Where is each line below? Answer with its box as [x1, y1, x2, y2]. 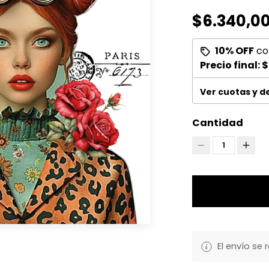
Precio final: [199, 58, 262, 72]
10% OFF [214, 44, 254, 58]
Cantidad [192, 116, 243, 130]
